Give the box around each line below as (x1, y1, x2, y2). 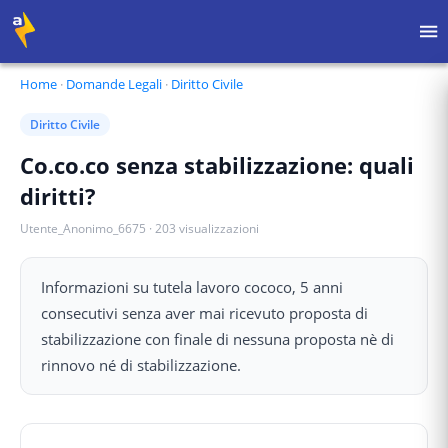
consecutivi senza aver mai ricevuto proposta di (41, 303, 368, 323)
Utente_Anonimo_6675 (20, 220, 146, 237)
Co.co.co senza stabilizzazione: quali (20, 150, 414, 180)
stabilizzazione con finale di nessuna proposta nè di (41, 329, 394, 349)
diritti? (20, 181, 96, 211)
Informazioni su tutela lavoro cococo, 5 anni (41, 277, 343, 297)
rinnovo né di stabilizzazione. (41, 355, 241, 375)
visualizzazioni (179, 220, 259, 237)
